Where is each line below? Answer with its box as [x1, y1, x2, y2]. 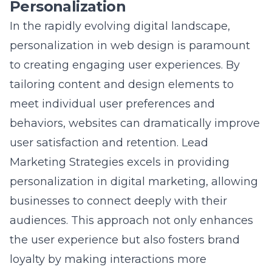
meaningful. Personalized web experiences [10, 247, 245, 261]
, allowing [206, 150, 258, 164]
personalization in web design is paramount [10, 14, 250, 28]
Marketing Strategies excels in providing [10, 131, 229, 144]
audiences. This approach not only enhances [10, 189, 253, 203]
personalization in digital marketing [10, 150, 206, 164]
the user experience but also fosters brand [10, 208, 240, 222]
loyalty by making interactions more [10, 228, 206, 242]
